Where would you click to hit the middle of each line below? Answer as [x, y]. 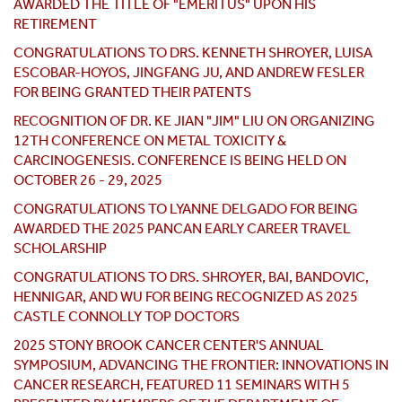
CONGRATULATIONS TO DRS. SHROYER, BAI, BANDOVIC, [191, 277]
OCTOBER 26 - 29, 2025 [88, 180]
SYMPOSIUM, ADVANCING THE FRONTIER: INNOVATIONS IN [201, 365]
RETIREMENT [55, 24]
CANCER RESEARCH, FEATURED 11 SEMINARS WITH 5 [182, 385]
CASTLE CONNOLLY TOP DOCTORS [127, 317]
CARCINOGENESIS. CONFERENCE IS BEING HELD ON [180, 161]
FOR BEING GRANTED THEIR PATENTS [132, 92]
